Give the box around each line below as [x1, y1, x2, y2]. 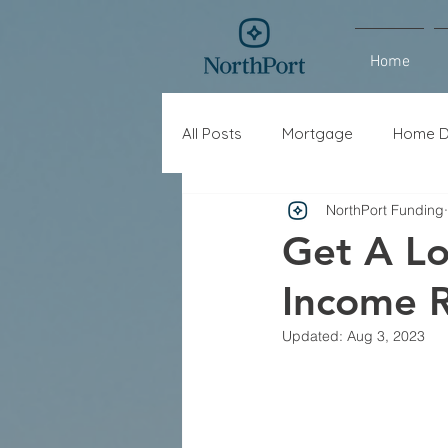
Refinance [360, 203, 430, 223]
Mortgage [282, 123, 353, 143]
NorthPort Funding [326, 200, 444, 219]
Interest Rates [222, 203, 320, 223]
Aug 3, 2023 [347, 327, 425, 345]
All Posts [182, 123, 242, 143]
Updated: [282, 327, 347, 345]
